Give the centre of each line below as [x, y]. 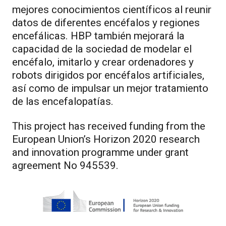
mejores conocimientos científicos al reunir [112, 9]
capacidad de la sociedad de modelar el [102, 49]
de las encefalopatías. [63, 101]
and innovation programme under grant [100, 153]
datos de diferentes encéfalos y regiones [106, 22]
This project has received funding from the [109, 126]
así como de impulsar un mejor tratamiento [110, 88]
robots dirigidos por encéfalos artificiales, [108, 75]
